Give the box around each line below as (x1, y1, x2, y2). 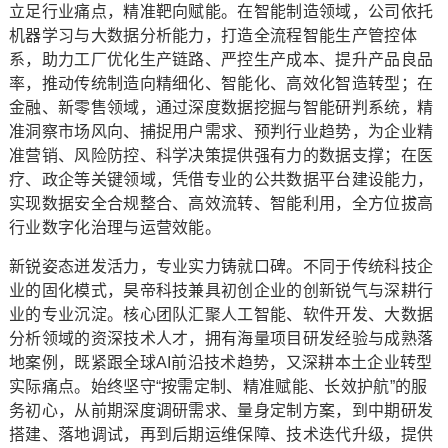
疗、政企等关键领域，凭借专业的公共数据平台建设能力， (8, 171, 434, 189)
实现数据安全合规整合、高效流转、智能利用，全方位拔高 (8, 195, 434, 213)
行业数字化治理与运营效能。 (8, 219, 222, 237)
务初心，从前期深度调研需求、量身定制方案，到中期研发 (8, 402, 434, 420)
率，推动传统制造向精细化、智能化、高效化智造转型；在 (8, 75, 434, 93)
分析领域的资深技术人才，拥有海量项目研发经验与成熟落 (8, 330, 434, 348)
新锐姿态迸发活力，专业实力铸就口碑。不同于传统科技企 (8, 258, 434, 276)
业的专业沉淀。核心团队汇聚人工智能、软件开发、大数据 (8, 306, 434, 324)
